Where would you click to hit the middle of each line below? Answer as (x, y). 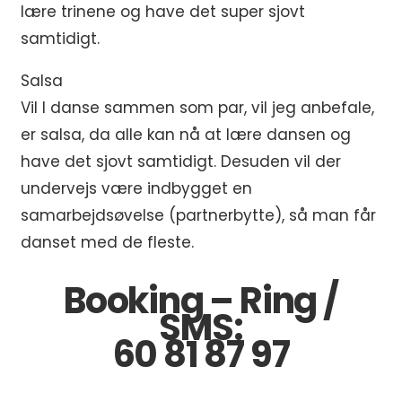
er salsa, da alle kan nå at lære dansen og (186, 134)
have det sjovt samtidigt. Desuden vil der (181, 161)
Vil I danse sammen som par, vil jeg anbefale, (197, 107)
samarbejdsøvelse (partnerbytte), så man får (198, 215)
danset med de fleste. (107, 242)
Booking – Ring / (201, 300)
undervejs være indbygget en (136, 188)
